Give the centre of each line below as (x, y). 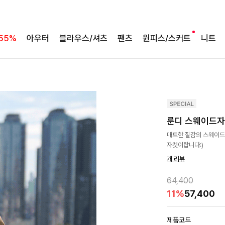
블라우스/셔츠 (83, 38)
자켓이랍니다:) (185, 145)
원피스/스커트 (167, 38)
